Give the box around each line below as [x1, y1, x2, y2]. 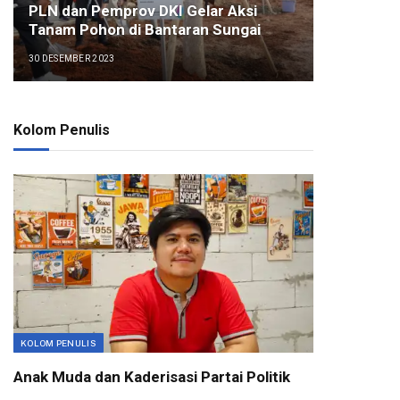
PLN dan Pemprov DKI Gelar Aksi [28, 2, 257, 21]
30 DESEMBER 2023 [28, 54, 115, 64]
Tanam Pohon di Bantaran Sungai [28, 21, 261, 39]
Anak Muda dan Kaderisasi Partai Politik [13, 368, 290, 386]
